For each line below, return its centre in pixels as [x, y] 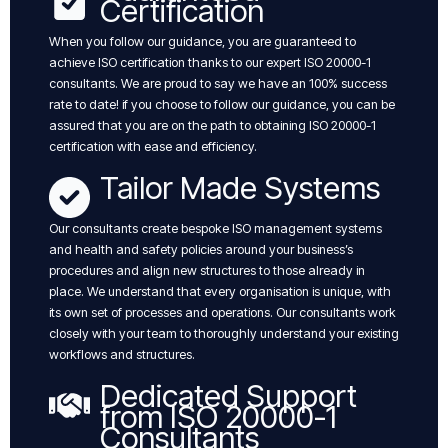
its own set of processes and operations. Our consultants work [222, 312]
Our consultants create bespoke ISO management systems [215, 228]
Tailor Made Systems [240, 187]
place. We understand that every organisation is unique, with [220, 291]
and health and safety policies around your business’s [201, 249]
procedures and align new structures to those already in [207, 270]
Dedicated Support [228, 395]
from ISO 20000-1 [218, 416]
